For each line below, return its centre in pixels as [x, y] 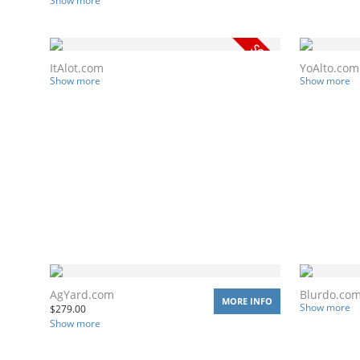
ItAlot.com [77, 67]
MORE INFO [247, 301]
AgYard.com [82, 294]
